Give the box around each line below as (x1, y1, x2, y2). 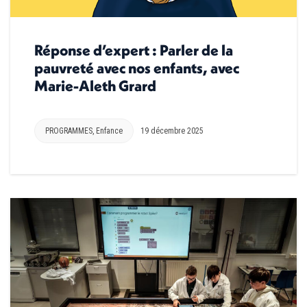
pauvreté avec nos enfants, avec (34, 58, 239, 77)
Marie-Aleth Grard (34, 75, 156, 95)
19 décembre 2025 (140, 125, 204, 136)
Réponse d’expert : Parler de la (34, 40, 233, 60)
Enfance (96, 125, 123, 136)
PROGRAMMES (45, 125, 93, 136)
